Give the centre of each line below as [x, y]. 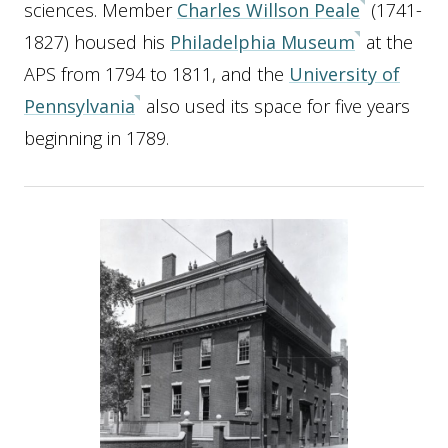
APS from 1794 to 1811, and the [156, 74]
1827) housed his [97, 42]
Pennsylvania [79, 106]
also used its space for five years [275, 106]
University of [344, 74]
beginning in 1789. [96, 138]
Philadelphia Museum [262, 42]
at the [387, 42]
